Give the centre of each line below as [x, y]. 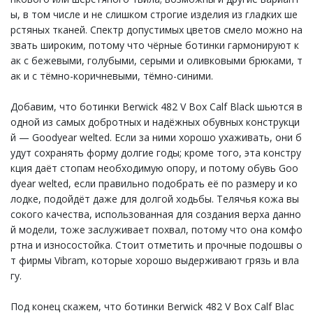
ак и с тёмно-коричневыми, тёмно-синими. [112, 76]
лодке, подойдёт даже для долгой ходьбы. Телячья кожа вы [155, 199]
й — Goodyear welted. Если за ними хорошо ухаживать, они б [156, 137]
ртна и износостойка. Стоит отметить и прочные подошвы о [156, 245]
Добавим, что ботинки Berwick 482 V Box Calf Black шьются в [156, 107]
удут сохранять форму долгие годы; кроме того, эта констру [156, 153]
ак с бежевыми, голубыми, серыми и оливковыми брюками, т [156, 60]
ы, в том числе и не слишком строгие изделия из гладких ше [154, 14]
